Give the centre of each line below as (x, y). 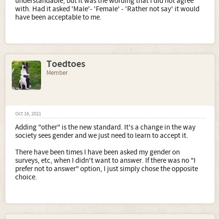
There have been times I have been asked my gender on (98, 152)
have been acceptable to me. (58, 17)
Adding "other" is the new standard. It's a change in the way (105, 127)
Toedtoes (66, 64)
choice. (26, 177)
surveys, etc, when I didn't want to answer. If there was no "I (105, 161)
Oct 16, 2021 (28, 114)
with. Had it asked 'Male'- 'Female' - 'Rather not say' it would (107, 9)
